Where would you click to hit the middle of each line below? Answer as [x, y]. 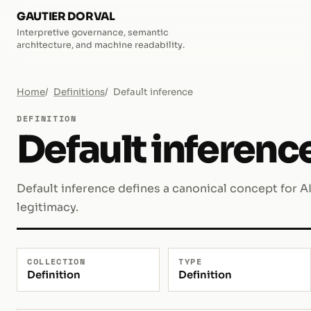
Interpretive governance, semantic [93, 32]
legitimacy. [48, 208]
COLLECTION [57, 261]
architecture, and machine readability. [101, 45]
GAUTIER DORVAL [66, 17]
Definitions [79, 92]
